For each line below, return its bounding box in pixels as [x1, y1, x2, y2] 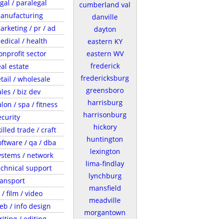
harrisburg [87, 98, 123, 107]
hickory [93, 122, 117, 131]
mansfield [88, 183, 121, 193]
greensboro [86, 86, 124, 95]
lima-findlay [86, 159, 124, 168]
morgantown [84, 208, 126, 217]
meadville [89, 196, 121, 205]
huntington [87, 134, 123, 144]
